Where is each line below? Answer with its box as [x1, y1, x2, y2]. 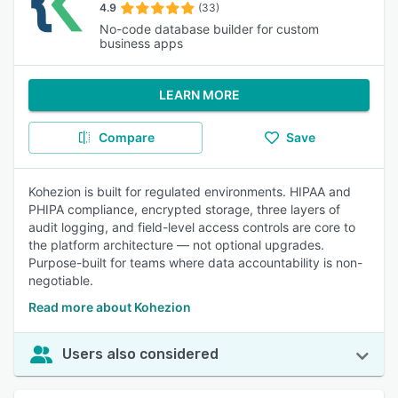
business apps [99, 36, 183, 51]
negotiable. [28, 273, 93, 288]
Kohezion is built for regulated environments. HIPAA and [28, 184, 351, 199]
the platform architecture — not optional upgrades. [28, 237, 324, 252]
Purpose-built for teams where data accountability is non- [28, 255, 362, 270]
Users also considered [62, 346, 219, 362]
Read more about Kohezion [28, 299, 191, 314]
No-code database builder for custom [99, 21, 319, 36]
